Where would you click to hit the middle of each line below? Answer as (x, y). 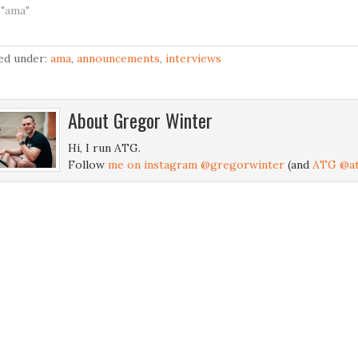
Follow (88, 165)
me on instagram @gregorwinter (196, 165)
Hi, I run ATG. (104, 148)
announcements (118, 59)
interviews (193, 59)
